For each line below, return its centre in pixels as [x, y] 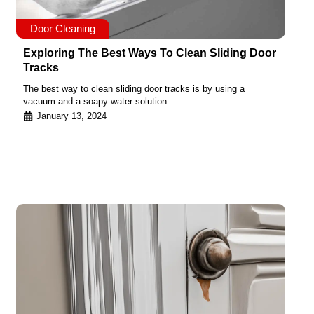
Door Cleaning [63, 29]
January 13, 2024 [71, 116]
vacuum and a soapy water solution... [99, 102]
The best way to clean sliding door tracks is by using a [134, 89]
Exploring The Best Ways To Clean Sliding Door [150, 53]
